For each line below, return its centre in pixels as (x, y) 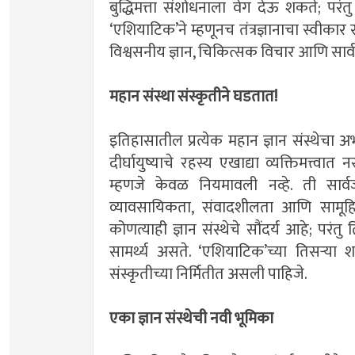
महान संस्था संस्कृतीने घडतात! (193, 97)
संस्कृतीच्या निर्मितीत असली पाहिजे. (208, 275)
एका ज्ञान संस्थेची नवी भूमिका (191, 319)
